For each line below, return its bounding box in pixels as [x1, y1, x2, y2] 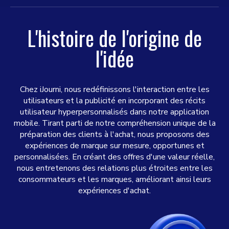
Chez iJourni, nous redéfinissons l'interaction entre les [19, 84, 210, 95]
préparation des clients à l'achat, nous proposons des [19, 129, 210, 140]
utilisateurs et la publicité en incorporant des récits [24, 95, 205, 106]
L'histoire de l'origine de [27, 22, 202, 53]
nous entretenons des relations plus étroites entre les [16, 163, 213, 174]
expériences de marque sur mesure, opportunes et [25, 140, 204, 151]
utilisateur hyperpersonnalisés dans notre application [20, 106, 209, 118]
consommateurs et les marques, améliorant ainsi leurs [18, 174, 211, 185]
